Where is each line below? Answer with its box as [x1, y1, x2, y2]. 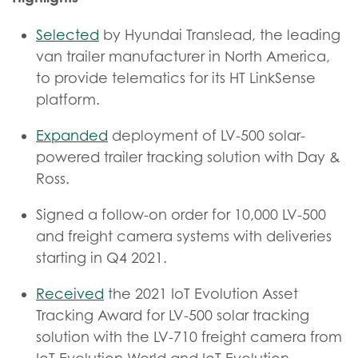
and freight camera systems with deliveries [36, 228, 332, 245]
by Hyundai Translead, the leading [99, 26, 340, 43]
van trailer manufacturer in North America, [36, 48, 330, 65]
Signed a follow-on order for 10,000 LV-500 [36, 206, 326, 223]
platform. [36, 91, 100, 108]
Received [36, 285, 104, 302]
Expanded [36, 127, 108, 144]
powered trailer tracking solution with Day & [36, 149, 340, 165]
